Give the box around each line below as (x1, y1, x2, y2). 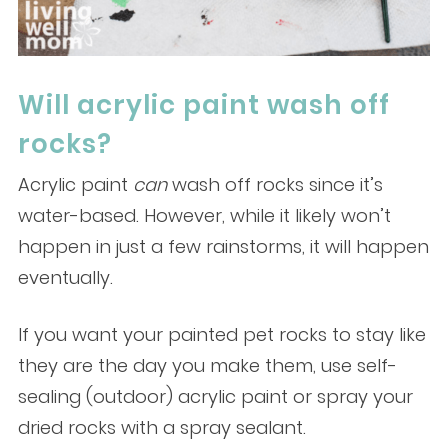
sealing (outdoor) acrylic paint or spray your (17, 384, 413, 410)
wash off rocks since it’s (166, 172, 383, 198)
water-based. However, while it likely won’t (17, 203, 391, 229)
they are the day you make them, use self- (17, 353, 397, 379)
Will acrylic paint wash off (17, 87, 390, 124)
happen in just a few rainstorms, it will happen (17, 234, 429, 260)
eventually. (17, 265, 113, 291)
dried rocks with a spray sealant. (17, 415, 306, 441)
